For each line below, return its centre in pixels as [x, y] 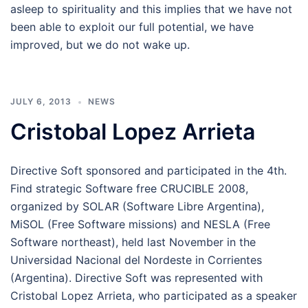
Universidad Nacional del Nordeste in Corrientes [136, 260]
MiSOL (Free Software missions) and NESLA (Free [140, 224]
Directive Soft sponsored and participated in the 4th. [148, 170]
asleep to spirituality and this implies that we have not [151, 9]
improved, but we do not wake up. [100, 45]
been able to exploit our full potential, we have [132, 27]
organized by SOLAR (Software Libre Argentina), [137, 206]
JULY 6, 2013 [41, 101]
